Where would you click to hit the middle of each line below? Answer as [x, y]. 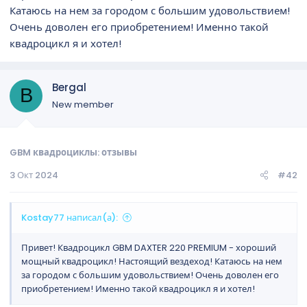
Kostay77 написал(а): [70, 218]
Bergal [69, 87]
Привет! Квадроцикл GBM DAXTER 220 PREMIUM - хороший [149, 248]
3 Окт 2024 [34, 175]
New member [83, 104]
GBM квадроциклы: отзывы [73, 152]
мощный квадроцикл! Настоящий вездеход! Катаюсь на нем [152, 261]
